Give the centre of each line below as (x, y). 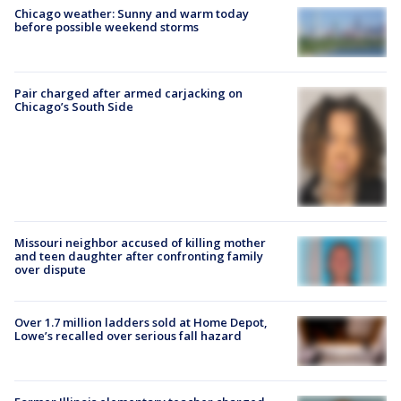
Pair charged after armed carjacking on (128, 94)
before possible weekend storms (107, 27)
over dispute (50, 269)
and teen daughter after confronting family (139, 256)
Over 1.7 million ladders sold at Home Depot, (141, 322)
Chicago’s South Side (74, 107)
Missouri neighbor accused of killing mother (140, 242)
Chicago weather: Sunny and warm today (132, 14)
